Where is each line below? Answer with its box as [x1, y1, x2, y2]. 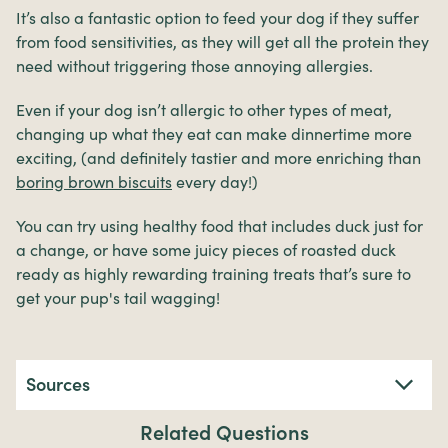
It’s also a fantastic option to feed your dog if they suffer [16, 7, 419, 28]
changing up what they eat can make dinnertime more [16, 123, 412, 144]
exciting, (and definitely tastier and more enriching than [16, 147, 421, 168]
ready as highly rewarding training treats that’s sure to [16, 263, 411, 284]
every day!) [172, 171, 258, 192]
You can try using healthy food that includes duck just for [16, 215, 423, 236]
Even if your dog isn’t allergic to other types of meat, [16, 99, 392, 120]
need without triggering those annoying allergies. [16, 55, 373, 76]
